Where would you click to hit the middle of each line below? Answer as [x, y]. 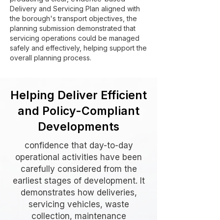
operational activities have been [79, 157]
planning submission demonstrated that [73, 28]
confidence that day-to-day [79, 145]
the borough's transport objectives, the [73, 18]
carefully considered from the [79, 169]
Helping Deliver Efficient [79, 95]
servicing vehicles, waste [79, 204]
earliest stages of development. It [79, 181]
